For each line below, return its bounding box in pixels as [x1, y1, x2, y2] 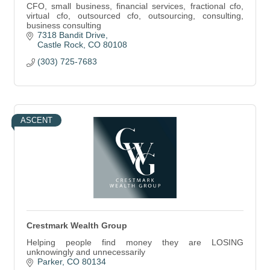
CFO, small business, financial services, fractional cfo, [27, 1, 243, 11]
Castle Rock [37, 40, 83, 49]
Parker [37, 257, 62, 266]
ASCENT [20, 116, 52, 125]
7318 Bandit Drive [37, 30, 105, 40]
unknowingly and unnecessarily [27, 247, 145, 257]
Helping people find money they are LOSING [27, 237, 243, 247]
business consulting [27, 20, 101, 30]
